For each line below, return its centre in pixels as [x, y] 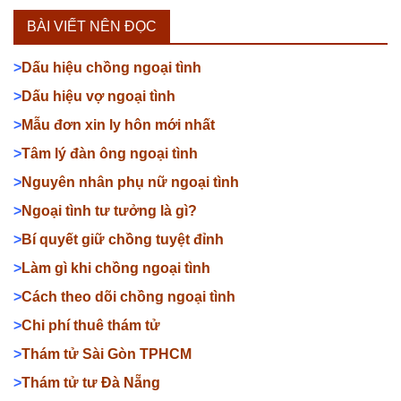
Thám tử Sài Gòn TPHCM [107, 354]
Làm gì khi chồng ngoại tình [116, 268]
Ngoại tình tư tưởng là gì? [109, 210]
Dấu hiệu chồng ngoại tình [113, 67]
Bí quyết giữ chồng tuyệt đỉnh [123, 239]
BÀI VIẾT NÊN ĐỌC [92, 26]
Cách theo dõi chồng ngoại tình [128, 296]
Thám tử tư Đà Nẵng [93, 382]
